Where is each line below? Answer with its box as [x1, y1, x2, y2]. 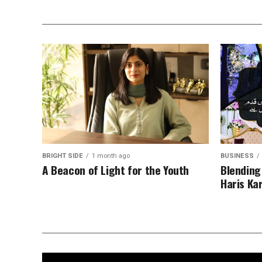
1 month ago [92, 152, 130, 160]
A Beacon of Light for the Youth [42, 161, 189, 178]
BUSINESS [220, 152, 254, 160]
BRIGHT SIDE [42, 152, 83, 160]
